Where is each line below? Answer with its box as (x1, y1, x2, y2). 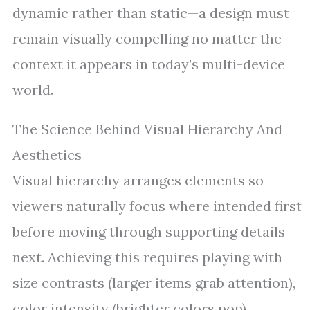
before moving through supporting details (12, 223, 285, 240)
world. (12, 81, 53, 98)
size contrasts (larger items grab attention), (12, 274, 295, 291)
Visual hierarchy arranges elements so (12, 172, 264, 189)
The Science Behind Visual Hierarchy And (12, 120, 282, 138)
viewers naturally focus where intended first (12, 197, 302, 215)
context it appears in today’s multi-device (12, 55, 285, 73)
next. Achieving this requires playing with (12, 248, 282, 266)
